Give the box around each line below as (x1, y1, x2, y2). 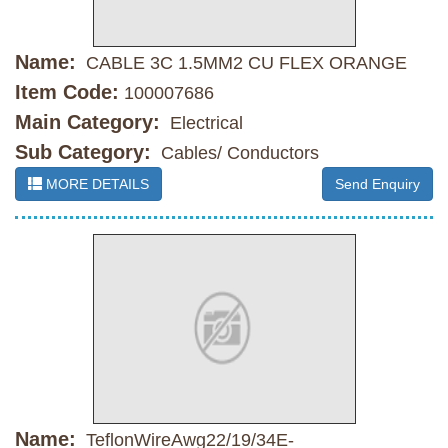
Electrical (165, 113, 243, 134)
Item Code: (15, 81, 119, 104)
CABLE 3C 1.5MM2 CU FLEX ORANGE (81, 53, 407, 74)
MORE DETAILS (42, 176, 149, 193)
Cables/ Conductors (156, 143, 319, 164)
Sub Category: (15, 141, 151, 164)
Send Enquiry (335, 176, 420, 193)
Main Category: (15, 111, 160, 134)
